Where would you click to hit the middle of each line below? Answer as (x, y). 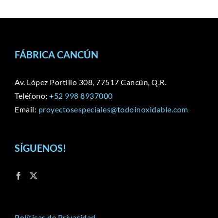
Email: (27, 109)
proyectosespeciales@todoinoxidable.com (113, 109)
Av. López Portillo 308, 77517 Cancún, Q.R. (91, 82)
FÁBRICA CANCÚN (56, 55)
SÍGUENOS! (40, 148)
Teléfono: (32, 96)
